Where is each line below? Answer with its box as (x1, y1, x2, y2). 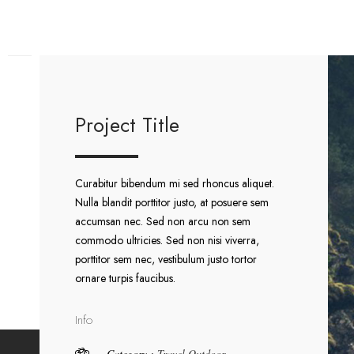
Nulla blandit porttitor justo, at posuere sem (75, 194, 269, 210)
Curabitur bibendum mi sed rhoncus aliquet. (75, 175, 274, 191)
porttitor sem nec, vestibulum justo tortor (75, 251, 257, 267)
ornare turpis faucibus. (75, 270, 175, 286)
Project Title (75, 111, 179, 139)
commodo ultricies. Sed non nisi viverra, (75, 232, 259, 248)
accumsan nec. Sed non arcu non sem (75, 213, 250, 229)
